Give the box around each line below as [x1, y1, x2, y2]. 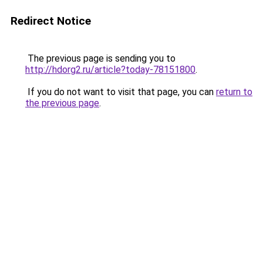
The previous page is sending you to [25, 53, 176, 64]
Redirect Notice [11, 14, 91, 28]
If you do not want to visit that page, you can [25, 86, 216, 97]
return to [216, 86, 252, 97]
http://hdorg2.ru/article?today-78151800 [25, 64, 195, 75]
